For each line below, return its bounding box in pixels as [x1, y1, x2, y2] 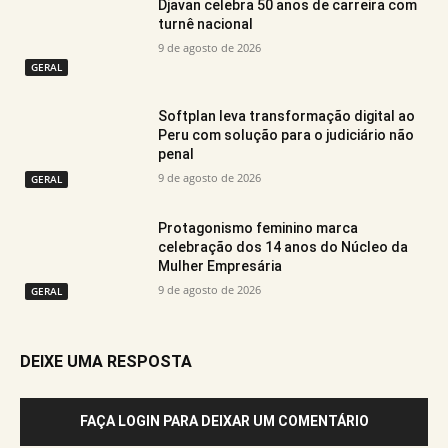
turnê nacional [158, 15, 254, 32]
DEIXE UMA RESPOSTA [20, 351, 192, 371]
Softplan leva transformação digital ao [158, 108, 416, 125]
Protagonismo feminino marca [158, 219, 359, 236]
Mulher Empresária [158, 257, 283, 274]
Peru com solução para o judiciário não [158, 127, 415, 144]
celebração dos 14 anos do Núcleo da [158, 238, 409, 255]
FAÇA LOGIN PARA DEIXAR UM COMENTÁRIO [79, 412, 369, 429]
